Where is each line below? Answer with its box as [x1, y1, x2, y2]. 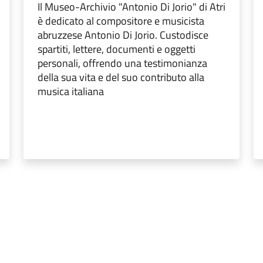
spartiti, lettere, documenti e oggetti [38, 41, 195, 58]
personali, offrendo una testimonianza [38, 55, 207, 72]
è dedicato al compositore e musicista [38, 13, 204, 29]
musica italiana [38, 83, 104, 100]
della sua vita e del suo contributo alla [38, 69, 204, 86]
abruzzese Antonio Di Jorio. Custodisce [38, 27, 208, 43]
